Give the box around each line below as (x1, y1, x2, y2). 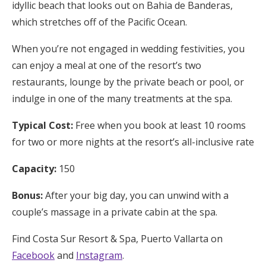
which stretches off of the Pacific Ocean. (12, 15, 187, 28)
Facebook (12, 248, 55, 262)
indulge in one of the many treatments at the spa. (12, 91, 232, 105)
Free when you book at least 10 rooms (73, 118, 246, 132)
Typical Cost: (12, 118, 73, 132)
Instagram (76, 248, 122, 262)
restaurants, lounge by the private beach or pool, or (12, 75, 244, 88)
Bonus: (12, 188, 43, 202)
